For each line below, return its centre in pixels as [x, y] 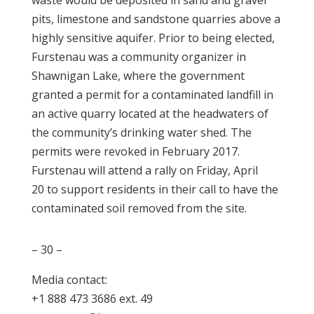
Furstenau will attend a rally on [112, 170]
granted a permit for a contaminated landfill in [152, 95]
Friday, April [227, 170]
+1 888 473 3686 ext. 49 [92, 299]
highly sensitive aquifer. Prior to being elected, [153, 38]
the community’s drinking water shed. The [141, 132]
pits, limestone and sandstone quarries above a [156, 19]
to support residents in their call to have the [162, 189]
